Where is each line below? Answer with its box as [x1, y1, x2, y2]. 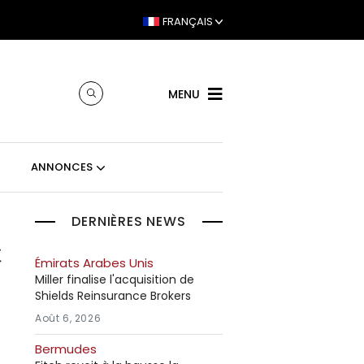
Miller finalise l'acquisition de [35, 271, 194, 288]
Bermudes [35, 340, 97, 357]
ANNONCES [31, 159, 93, 175]
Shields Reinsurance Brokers [35, 288, 191, 304]
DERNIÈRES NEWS [71, 212, 186, 231]
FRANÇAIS [160, 13, 215, 29]
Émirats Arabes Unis [35, 254, 154, 271]
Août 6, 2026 [35, 311, 102, 325]
